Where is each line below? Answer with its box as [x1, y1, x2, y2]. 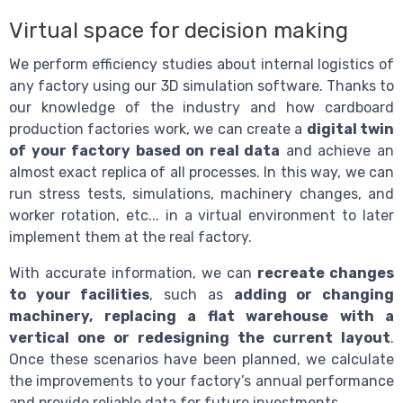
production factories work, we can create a [9, 120, 307, 138]
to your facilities [9, 285, 150, 303]
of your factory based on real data [9, 141, 281, 159]
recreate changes [257, 264, 394, 282]
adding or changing [233, 285, 395, 303]
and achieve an [280, 141, 395, 159]
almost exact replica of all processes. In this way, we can [9, 163, 394, 181]
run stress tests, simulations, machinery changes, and [9, 184, 394, 202]
